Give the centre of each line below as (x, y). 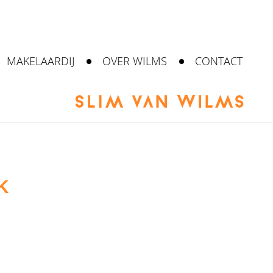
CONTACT (219, 61)
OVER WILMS (135, 61)
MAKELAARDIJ (41, 61)
